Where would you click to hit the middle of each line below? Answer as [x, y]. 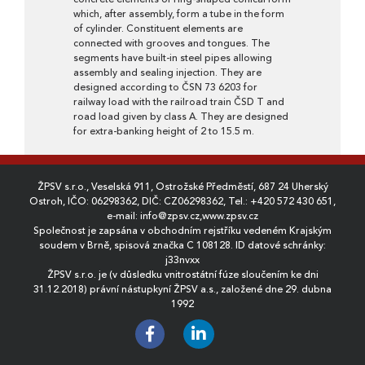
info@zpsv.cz [170, 216]
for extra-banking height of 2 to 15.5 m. [164, 131]
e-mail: [123, 216]
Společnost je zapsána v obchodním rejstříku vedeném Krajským [182, 231]
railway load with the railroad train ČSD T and [179, 102]
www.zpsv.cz [230, 216]
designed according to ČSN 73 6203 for [165, 87]
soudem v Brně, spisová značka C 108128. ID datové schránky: [182, 245]
